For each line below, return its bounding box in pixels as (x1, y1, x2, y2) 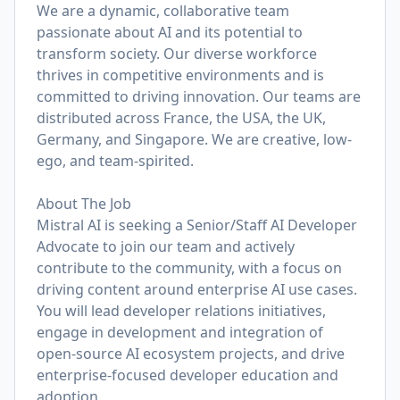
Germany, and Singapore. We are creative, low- (37, 129, 352, 149)
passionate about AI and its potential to (37, 22, 303, 42)
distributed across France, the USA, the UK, (37, 108, 326, 128)
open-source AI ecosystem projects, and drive (37, 344, 345, 363)
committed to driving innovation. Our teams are (37, 87, 361, 106)
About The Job (37, 194, 131, 213)
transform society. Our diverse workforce (37, 44, 317, 63)
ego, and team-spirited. (37, 151, 194, 171)
